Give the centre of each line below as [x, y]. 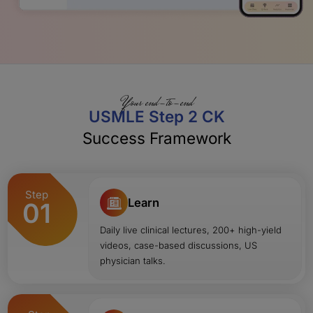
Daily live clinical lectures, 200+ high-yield [191, 230]
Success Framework [156, 138]
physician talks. [133, 260]
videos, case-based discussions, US [179, 245]
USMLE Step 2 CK [156, 116]
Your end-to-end [156, 103]
